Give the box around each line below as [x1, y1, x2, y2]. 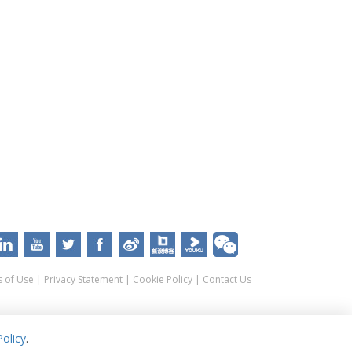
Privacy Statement [43, 273, 123, 287]
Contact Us [202, 273, 251, 287]
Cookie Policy [132, 273, 192, 287]
